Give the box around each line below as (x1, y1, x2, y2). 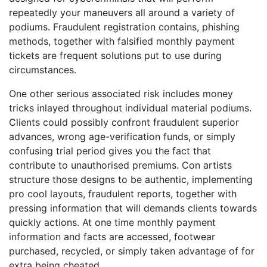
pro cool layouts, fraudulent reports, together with (9, 188, 237, 200)
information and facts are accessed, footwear (9, 231, 215, 243)
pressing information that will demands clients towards (9, 202, 257, 214)
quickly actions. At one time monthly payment (9, 216, 216, 228)
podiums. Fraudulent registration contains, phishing (9, 21, 240, 33)
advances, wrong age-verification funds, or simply (9, 131, 235, 142)
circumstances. (9, 64, 76, 76)
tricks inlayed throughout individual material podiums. (9, 102, 252, 114)
